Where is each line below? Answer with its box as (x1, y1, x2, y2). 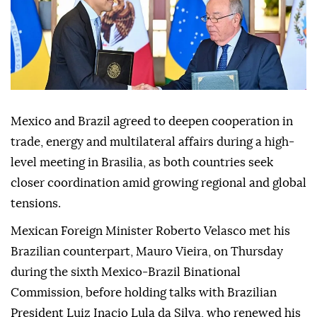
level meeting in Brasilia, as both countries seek (11, 156, 273, 169)
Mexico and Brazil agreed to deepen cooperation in (11, 115, 293, 128)
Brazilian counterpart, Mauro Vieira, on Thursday (11, 246, 283, 258)
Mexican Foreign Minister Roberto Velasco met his (11, 225, 290, 238)
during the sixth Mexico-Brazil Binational (11, 266, 241, 279)
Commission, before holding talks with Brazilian (11, 287, 277, 299)
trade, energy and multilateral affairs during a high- (11, 136, 294, 149)
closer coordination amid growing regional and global (11, 177, 306, 190)
